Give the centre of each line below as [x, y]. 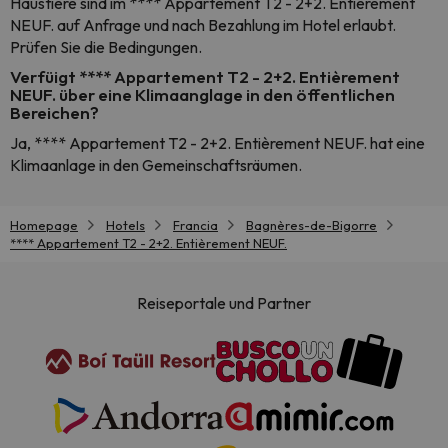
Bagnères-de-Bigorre [311, 225]
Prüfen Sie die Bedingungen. [106, 47]
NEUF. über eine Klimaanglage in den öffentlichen [202, 94]
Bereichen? [54, 112]
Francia [195, 225]
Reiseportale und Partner [224, 303]
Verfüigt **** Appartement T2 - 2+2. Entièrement [205, 76]
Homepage [44, 225]
